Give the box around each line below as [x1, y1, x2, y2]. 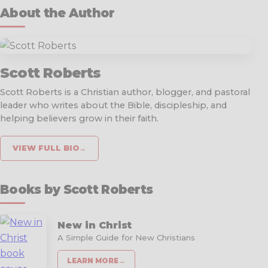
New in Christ [57, 219, 132, 232]
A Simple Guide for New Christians [57, 233, 195, 243]
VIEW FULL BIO [13, 143, 79, 153]
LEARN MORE [67, 256, 118, 265]
